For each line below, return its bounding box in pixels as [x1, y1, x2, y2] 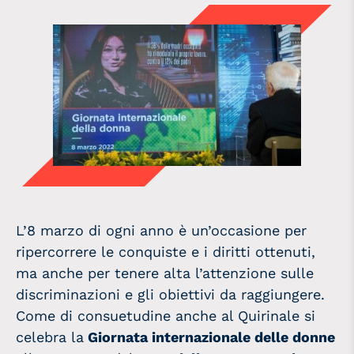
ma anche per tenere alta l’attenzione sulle [16, 264, 314, 281]
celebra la [16, 328, 84, 345]
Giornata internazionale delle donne [84, 328, 335, 345]
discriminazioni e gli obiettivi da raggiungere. [16, 285, 325, 303]
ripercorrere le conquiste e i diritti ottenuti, [16, 243, 315, 260]
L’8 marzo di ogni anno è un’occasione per [16, 221, 307, 239]
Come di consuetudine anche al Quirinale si [16, 307, 315, 324]
